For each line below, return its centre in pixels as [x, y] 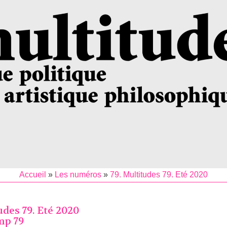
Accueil [32, 174]
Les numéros [78, 174]
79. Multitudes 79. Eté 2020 [159, 174]
